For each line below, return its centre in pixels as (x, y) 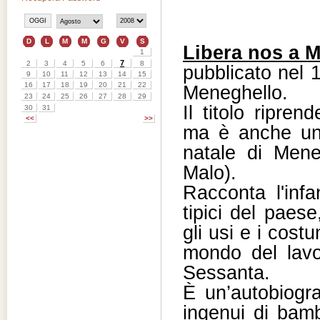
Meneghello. (235, 92)
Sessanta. (226, 272)
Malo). (210, 172)
